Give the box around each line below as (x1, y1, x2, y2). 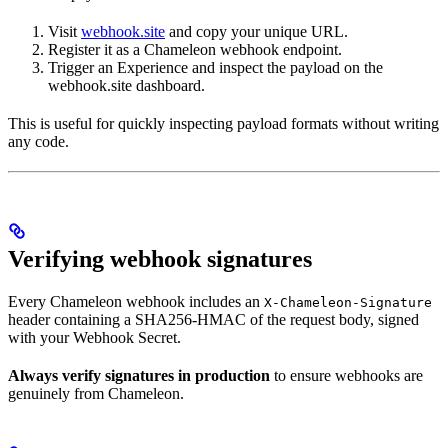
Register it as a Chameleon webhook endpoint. (48, 40, 342, 58)
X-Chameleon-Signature (264, 295, 432, 311)
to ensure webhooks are (270, 367, 423, 385)
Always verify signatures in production (8, 367, 270, 385)
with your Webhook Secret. (8, 329, 181, 347)
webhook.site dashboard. (48, 76, 205, 94)
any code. (8, 132, 69, 150)
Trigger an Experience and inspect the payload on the (48, 58, 383, 76)
